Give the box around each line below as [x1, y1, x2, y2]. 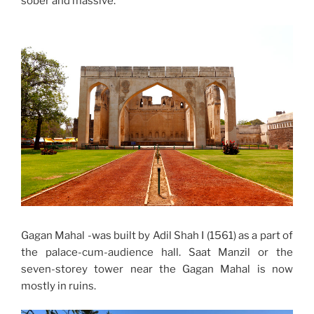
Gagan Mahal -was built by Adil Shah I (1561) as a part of [21, 228, 293, 242]
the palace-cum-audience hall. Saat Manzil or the [21, 245, 293, 259]
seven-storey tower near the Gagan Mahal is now [21, 262, 293, 275]
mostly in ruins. [21, 279, 96, 292]
